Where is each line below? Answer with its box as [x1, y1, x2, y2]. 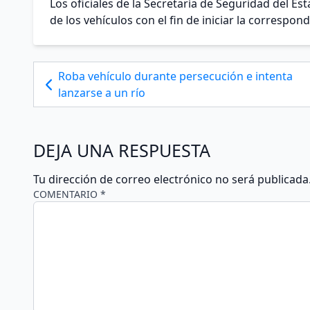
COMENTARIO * [33, 188, 106, 201]
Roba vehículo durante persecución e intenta [58, 69, 293, 84]
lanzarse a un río [58, 85, 146, 101]
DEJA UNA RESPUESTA [33, 138, 210, 163]
